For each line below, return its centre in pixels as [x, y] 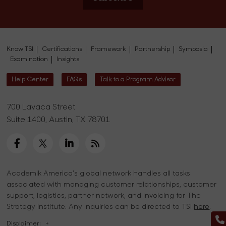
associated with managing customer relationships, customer [112, 185]
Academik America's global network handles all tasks [99, 174]
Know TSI [20, 50]
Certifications [62, 50]
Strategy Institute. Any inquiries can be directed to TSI [100, 207]
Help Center [30, 80]
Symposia [193, 50]
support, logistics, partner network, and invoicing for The [104, 196]
